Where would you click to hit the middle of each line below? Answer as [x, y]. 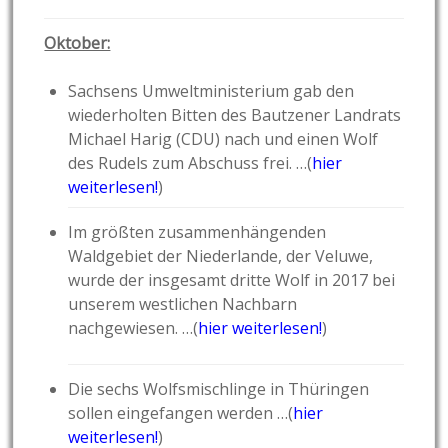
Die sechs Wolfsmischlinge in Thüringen [219, 389]
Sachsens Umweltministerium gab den [211, 91]
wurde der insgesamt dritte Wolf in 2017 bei [232, 280]
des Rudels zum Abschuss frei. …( [190, 163]
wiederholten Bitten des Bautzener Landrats [235, 115]
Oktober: [77, 43]
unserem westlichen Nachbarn [183, 304]
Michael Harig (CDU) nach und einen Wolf [223, 139]
